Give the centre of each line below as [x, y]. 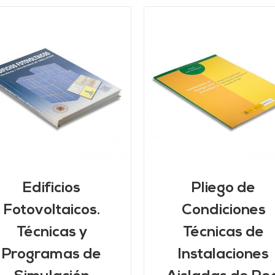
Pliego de [223, 188]
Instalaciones [223, 255]
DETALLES [65, 95]
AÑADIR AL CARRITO [56, 82]
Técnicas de [223, 233]
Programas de [52, 255]
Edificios [52, 188]
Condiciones [223, 211]
